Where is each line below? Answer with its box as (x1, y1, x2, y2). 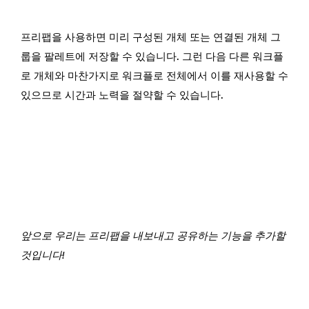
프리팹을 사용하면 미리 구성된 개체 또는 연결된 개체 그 (21, 30, 281, 43)
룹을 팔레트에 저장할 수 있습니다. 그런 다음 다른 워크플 (21, 50, 283, 63)
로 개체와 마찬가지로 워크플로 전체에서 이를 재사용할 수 (21, 69, 288, 82)
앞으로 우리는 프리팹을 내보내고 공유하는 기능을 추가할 (21, 230, 286, 243)
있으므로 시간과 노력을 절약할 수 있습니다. (21, 88, 223, 101)
